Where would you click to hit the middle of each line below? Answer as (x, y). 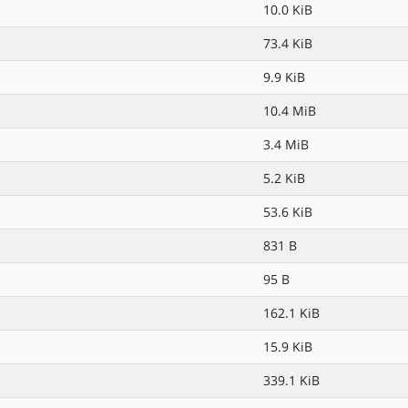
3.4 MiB (286, 144)
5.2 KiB (284, 178)
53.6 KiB (288, 212)
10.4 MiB (290, 111)
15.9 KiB (288, 347)
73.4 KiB (288, 43)
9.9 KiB (284, 77)
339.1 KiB (291, 380)
